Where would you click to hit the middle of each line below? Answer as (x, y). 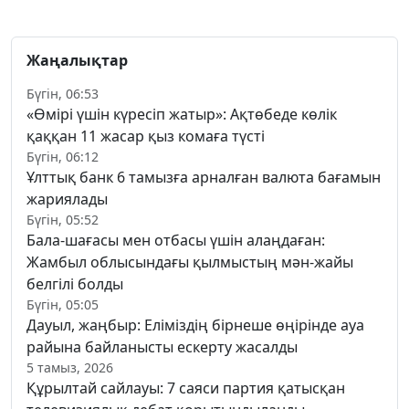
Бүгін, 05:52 (63, 219)
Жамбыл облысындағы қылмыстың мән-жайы (190, 262)
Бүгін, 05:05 (63, 304)
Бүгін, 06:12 (63, 156)
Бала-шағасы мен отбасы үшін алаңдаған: (176, 240)
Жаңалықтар (77, 60)
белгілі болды (75, 283)
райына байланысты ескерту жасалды (162, 346)
